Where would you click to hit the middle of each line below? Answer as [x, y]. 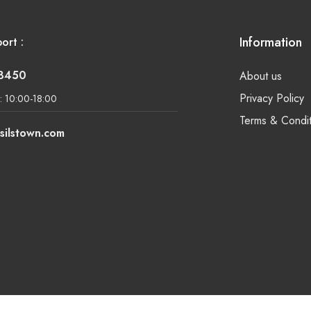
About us [260, 76]
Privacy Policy [271, 98]
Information [270, 42]
